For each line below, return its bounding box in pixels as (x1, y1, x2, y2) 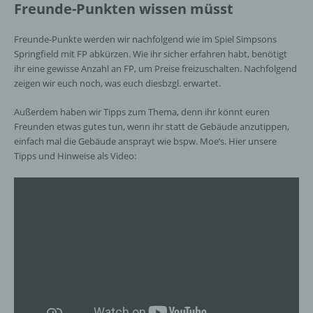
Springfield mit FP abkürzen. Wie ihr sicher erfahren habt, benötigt (14, 48, 287, 60)
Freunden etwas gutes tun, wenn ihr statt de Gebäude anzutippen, (14, 120, 289, 133)
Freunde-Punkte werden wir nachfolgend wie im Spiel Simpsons (14, 33, 277, 45)
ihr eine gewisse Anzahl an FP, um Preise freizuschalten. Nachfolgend (14, 62, 297, 75)
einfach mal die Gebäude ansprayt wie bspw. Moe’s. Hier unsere (14, 135, 277, 147)
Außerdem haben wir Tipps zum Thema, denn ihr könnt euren (14, 105, 270, 118)
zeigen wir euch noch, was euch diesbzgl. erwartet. (14, 77, 221, 89)
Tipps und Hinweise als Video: (14, 150, 136, 162)
